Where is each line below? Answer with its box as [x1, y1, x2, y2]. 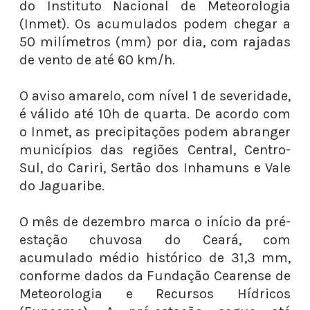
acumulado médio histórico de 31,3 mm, [19, 250, 291, 266]
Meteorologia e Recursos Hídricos [19, 286, 291, 302]
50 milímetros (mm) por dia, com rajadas [19, 34, 291, 50]
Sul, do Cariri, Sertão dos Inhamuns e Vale [19, 160, 291, 176]
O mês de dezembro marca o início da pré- [19, 214, 291, 230]
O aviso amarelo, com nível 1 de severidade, [19, 88, 291, 104]
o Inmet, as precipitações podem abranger [19, 124, 291, 140]
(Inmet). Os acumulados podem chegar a [19, 16, 291, 32]
